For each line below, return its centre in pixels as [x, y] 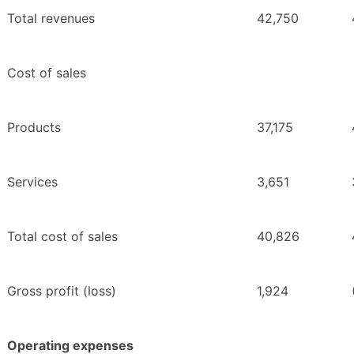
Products [34, 128]
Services [32, 182]
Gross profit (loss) [62, 291]
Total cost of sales [62, 237]
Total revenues [51, 19]
